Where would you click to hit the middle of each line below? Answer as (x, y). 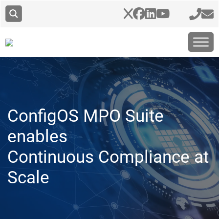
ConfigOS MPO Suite (86, 116)
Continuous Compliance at (108, 157)
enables (37, 137)
